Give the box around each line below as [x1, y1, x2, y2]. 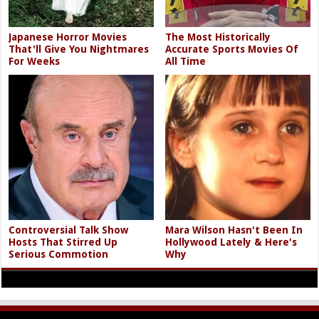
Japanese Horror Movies [9, 31, 127, 43]
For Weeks [9, 56, 61, 68]
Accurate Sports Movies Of [165, 43, 299, 56]
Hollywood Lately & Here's [165, 236, 298, 248]
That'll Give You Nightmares [9, 43, 150, 56]
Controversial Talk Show [9, 224, 129, 236]
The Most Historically [165, 31, 271, 43]
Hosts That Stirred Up [9, 236, 118, 248]
